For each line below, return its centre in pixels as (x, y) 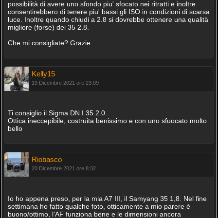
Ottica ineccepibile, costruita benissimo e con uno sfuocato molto (107, 121)
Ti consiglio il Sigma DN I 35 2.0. (57, 113)
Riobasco (46, 159)
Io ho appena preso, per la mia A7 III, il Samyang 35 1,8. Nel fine (107, 199)
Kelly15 (43, 74)
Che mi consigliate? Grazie (49, 43)
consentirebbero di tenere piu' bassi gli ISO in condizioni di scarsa (109, 12)
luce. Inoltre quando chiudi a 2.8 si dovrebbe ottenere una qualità (108, 19)
